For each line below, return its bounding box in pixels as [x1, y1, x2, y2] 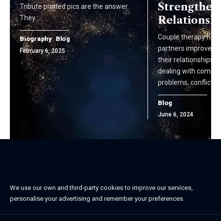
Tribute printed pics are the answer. [20, 2, 129, 10]
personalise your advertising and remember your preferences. [10, 194, 184, 202]
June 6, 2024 [158, 110, 193, 118]
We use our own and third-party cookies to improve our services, [10, 184, 193, 191]
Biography [20, 35, 52, 42]
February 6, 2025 [20, 47, 65, 54]
